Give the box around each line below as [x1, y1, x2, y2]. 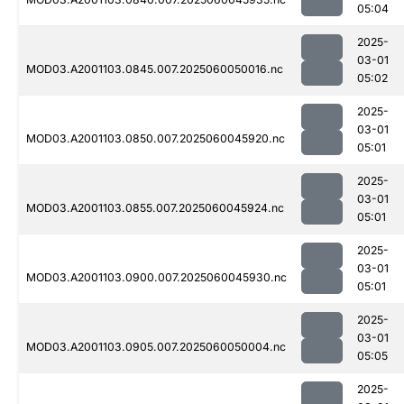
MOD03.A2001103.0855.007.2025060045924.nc [26, 201, 284, 216]
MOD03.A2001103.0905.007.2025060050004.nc [26, 340, 286, 354]
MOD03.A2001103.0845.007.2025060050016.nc [26, 62, 283, 77]
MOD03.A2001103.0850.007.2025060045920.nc [26, 132, 285, 146]
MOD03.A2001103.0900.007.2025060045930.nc [26, 271, 287, 285]
